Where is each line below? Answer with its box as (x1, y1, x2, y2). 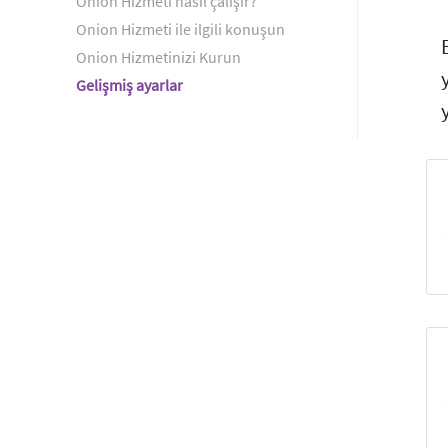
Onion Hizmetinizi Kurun (76, 47, 242, 67)
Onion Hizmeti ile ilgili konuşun (76, 19, 286, 39)
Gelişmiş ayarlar (76, 75, 184, 95)
